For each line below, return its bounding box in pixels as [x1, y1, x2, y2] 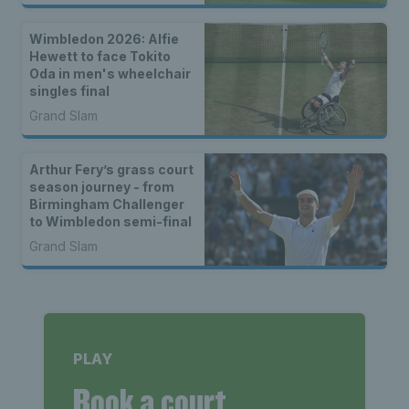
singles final [29, 82, 110, 99]
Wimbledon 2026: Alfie [29, 30, 179, 47]
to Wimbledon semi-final [29, 213, 192, 229]
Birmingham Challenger [29, 195, 184, 212]
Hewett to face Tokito [29, 47, 171, 64]
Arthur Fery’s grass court [29, 161, 194, 177]
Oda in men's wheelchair [29, 65, 191, 81]
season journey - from [29, 178, 174, 194]
